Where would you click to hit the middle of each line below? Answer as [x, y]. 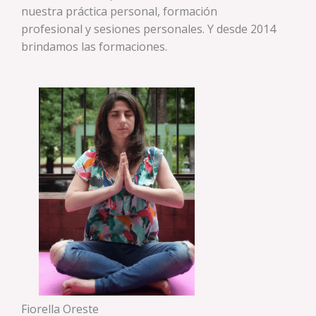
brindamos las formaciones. [94, 46]
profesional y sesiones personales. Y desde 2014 [148, 29]
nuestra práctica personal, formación [119, 11]
